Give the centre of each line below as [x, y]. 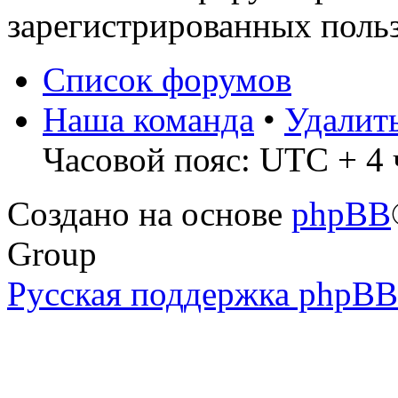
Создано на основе [149, 214]
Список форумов [167, 80]
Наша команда [148, 120]
